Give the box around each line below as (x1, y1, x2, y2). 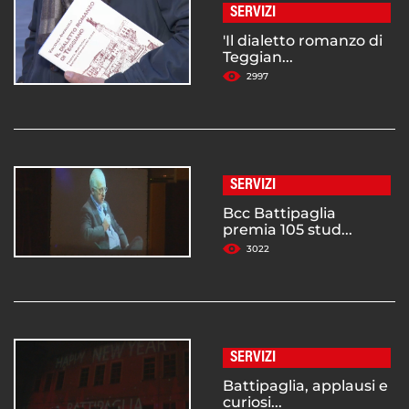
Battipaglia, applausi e (223, 377, 388, 395)
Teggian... (223, 48, 293, 67)
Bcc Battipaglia (223, 204, 336, 223)
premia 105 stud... (223, 221, 352, 239)
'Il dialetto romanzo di (223, 32, 383, 50)
